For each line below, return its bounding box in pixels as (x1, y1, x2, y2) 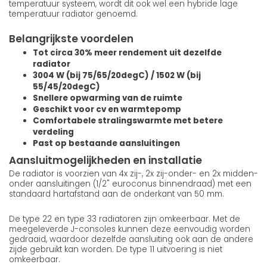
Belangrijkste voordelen (9, 32, 133, 46)
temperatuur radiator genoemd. (9, 8, 138, 20)
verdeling (33, 126, 74, 138)
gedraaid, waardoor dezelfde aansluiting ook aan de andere (9, 233, 253, 245)
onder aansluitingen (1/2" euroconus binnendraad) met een (9, 178, 252, 190)
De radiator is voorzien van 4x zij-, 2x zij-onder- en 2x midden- (9, 168, 258, 180)
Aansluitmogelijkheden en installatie (9, 153, 202, 168)
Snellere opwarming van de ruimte (33, 92, 182, 104)
